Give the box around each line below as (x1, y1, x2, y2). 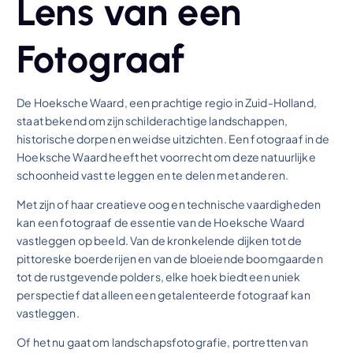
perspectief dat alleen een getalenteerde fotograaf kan (17, 287, 310, 302)
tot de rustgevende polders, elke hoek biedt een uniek (17, 269, 301, 284)
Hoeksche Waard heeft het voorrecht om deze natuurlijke (17, 149, 316, 164)
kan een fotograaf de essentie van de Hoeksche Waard (17, 214, 305, 229)
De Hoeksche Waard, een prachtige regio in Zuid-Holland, (17, 95, 317, 110)
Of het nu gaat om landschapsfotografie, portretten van (17, 334, 308, 349)
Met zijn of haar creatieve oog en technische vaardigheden (17, 196, 321, 211)
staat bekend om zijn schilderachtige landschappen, (17, 113, 288, 128)
